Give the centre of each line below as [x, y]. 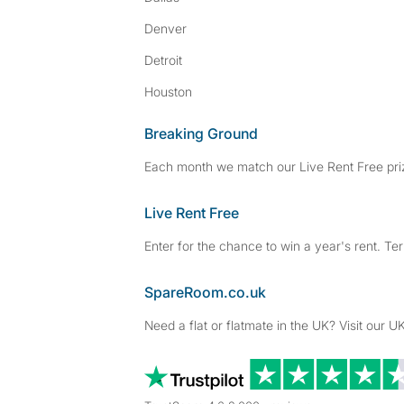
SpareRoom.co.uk [205, 292]
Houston [168, 92]
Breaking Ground [201, 133]
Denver [165, 28]
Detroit [163, 60]
